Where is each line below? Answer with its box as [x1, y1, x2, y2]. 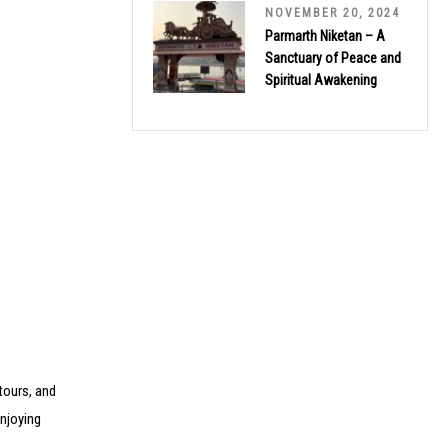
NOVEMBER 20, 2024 [265, 5, 400, 20]
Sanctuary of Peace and [265, 49, 401, 66]
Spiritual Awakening [265, 71, 377, 88]
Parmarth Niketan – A [265, 27, 385, 44]
